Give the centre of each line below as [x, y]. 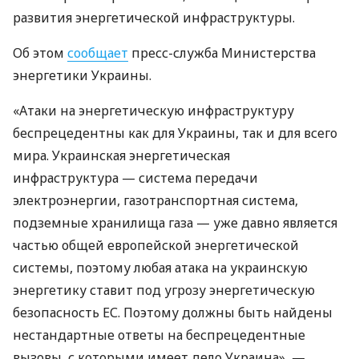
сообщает [98, 53]
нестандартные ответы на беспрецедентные [159, 335]
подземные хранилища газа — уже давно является [175, 223]
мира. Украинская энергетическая [121, 155]
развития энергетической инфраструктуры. [154, 18]
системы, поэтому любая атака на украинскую [160, 268]
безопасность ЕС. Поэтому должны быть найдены [173, 313]
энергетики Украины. [82, 75]
